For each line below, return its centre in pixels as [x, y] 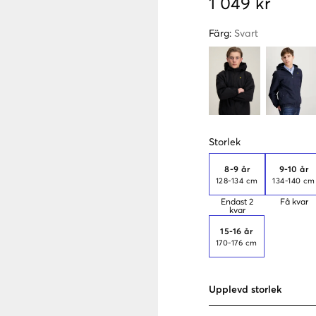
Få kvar [294, 202]
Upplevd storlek [245, 290]
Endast [234, 202]
